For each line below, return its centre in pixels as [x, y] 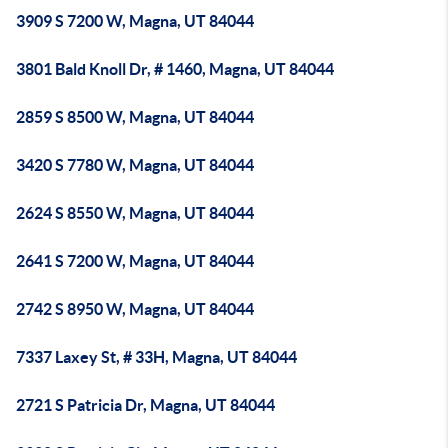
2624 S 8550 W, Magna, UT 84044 [135, 213]
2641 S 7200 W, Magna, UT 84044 [135, 261]
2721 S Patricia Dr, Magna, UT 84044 [145, 405]
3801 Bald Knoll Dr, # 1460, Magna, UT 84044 [175, 69]
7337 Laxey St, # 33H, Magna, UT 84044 [156, 357]
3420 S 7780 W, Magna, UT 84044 [135, 165]
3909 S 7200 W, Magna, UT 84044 [135, 21]
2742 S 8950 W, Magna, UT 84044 [135, 309]
